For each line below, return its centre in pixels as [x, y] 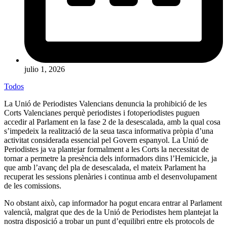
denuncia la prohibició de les [161, 103]
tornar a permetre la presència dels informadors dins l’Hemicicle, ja [110, 158]
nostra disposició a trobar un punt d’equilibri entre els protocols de [109, 221]
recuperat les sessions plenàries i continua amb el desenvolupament [110, 176]
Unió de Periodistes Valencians [65, 103]
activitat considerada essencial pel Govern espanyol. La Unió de [106, 140]
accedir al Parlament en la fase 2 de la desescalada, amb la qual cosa [112, 122]
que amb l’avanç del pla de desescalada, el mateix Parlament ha [105, 167]
